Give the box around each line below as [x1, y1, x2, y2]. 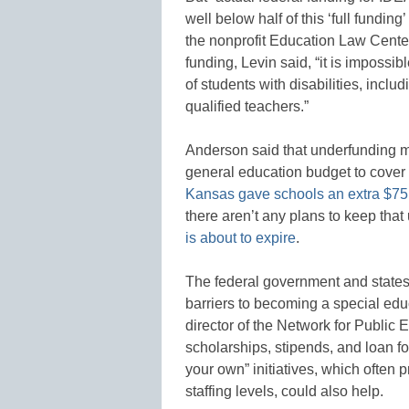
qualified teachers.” [185, 98, 309, 114]
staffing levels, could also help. [185, 383, 383, 399]
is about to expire [185, 229, 296, 246]
